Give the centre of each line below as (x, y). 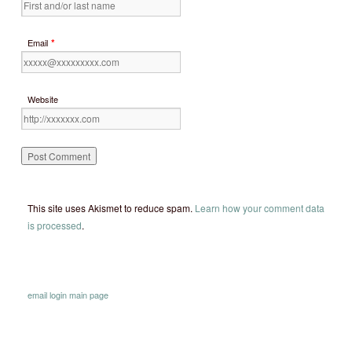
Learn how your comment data (260, 208)
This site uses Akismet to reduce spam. (111, 208)
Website (43, 99)
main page (89, 295)
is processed (55, 225)
